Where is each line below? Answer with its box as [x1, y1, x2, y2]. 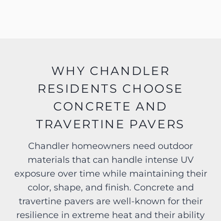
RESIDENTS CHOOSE [37, 81, 184, 96]
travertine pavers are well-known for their [18, 196, 203, 207]
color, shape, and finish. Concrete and [27, 182, 194, 193]
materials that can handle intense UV [27, 154, 194, 166]
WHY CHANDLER [51, 64, 170, 78]
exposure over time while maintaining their [14, 168, 207, 180]
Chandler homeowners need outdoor [28, 141, 193, 152]
